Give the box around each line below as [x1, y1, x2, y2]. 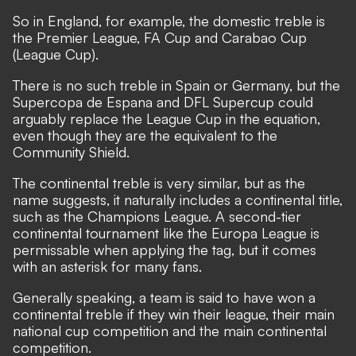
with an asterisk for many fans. [13, 257, 202, 275]
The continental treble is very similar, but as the [13, 173, 305, 192]
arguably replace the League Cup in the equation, [13, 109, 320, 127]
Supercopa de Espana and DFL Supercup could [13, 92, 313, 110]
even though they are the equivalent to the [13, 126, 277, 144]
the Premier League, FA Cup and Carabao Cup [13, 28, 307, 46]
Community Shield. [13, 142, 130, 161]
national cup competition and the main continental [13, 321, 327, 339]
